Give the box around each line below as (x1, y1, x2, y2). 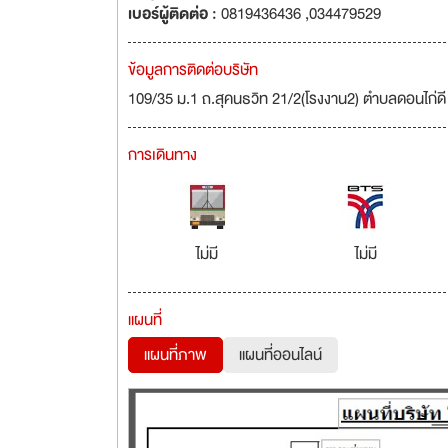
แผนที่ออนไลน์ (239, 342, 322, 368)
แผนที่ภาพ (144, 342, 207, 368)
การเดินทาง (128, 142, 197, 168)
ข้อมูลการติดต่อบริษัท (128, 57, 258, 83)
